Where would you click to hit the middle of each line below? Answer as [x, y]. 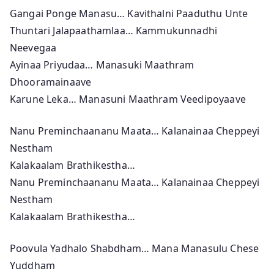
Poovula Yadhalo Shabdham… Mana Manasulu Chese [135, 248]
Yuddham [33, 265]
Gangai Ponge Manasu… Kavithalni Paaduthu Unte [129, 13]
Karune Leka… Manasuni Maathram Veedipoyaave [128, 99]
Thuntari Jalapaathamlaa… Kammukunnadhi [114, 30]
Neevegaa [33, 47]
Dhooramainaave [51, 82]
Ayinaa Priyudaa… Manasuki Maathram [102, 65]
